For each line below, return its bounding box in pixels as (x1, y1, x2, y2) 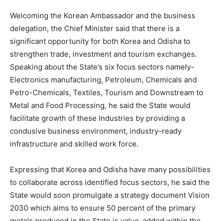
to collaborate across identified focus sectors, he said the (10, 177, 210, 187)
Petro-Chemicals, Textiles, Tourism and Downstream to (10, 87, 203, 97)
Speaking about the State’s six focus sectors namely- (10, 62, 194, 72)
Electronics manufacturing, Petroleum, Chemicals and (10, 74, 197, 84)
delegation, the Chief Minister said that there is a (10, 23, 180, 33)
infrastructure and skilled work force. (10, 139, 139, 148)
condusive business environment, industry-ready (10, 126, 182, 136)
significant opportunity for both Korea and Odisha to (10, 36, 190, 46)
